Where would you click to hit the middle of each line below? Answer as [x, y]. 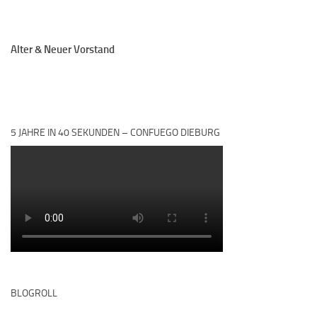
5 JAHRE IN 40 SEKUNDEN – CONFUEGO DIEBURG [115, 132]
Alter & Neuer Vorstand [63, 49]
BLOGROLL [34, 293]
